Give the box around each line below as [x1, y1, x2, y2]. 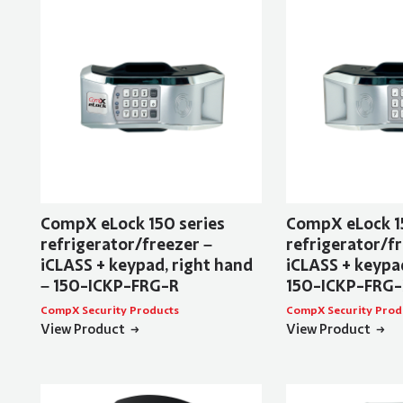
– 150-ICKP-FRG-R [40, 275, 179, 298]
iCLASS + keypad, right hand [40, 255, 253, 277]
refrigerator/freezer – [40, 234, 212, 256]
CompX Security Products [40, 303, 179, 318]
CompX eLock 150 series [40, 213, 225, 236]
